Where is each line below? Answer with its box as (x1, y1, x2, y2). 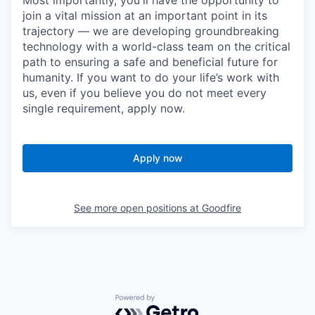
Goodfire (202, 202, 241, 214)
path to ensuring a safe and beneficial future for (22, 55, 278, 70)
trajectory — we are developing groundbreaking (22, 24, 279, 39)
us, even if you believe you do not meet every (22, 86, 266, 101)
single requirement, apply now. (22, 101, 185, 116)
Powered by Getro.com (115, 294, 238, 309)
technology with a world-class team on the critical (22, 39, 290, 54)
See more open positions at (74, 202, 202, 214)
